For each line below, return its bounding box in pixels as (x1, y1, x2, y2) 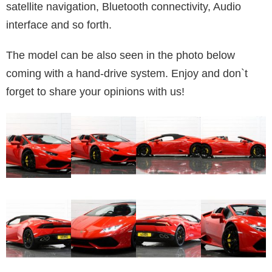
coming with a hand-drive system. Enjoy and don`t (6, 67, 248, 80)
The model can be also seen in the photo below (6, 49, 235, 61)
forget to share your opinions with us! (6, 85, 185, 98)
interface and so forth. (6, 18, 112, 31)
